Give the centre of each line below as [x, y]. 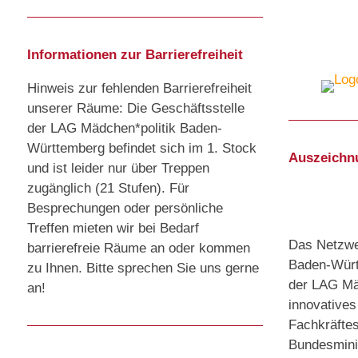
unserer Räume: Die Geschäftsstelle [136, 109]
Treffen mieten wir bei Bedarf [113, 229]
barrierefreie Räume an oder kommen [139, 249]
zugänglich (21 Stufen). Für [108, 189]
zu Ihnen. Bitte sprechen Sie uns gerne [143, 268]
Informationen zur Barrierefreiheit [135, 55]
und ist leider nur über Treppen [118, 169]
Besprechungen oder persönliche [125, 209]
